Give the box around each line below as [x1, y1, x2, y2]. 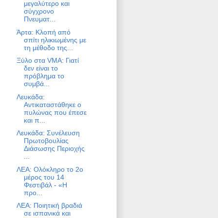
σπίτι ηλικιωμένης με [23, 36, 86, 44]
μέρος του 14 [23, 173, 64, 181]
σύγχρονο [23, 7, 54, 16]
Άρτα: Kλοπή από [16, 28, 71, 36]
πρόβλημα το [23, 72, 64, 80]
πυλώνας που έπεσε [23, 108, 87, 116]
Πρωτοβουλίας [23, 137, 69, 145]
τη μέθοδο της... [23, 43, 73, 52]
